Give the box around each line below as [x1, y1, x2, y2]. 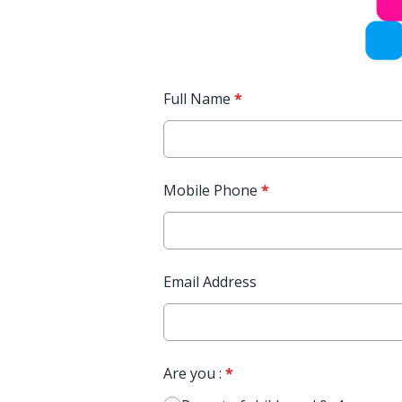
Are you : [163, 363, 225, 384]
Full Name [163, 89, 234, 109]
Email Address [163, 272, 257, 293]
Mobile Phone [163, 180, 261, 201]
